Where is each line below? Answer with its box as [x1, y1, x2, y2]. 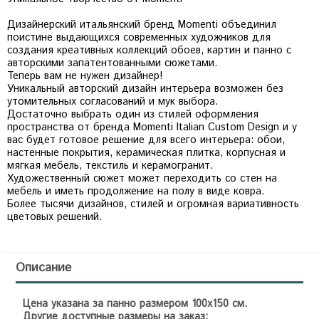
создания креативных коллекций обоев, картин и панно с [7, 43, 291, 58]
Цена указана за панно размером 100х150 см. [23, 296, 248, 311]
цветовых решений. [7, 209, 102, 224]
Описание [16, 258, 72, 276]
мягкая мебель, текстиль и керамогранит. [7, 158, 213, 173]
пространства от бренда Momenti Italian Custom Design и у [7, 120, 297, 135]
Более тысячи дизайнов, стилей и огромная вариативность [7, 197, 299, 211]
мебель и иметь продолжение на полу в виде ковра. [7, 184, 264, 199]
